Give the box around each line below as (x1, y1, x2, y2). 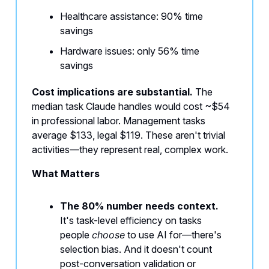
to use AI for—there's (125, 229, 222, 241)
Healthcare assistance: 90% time (60, 10, 203, 23)
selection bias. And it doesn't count (60, 243, 212, 256)
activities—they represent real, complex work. (32, 144, 228, 156)
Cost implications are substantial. (32, 86, 193, 98)
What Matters (32, 168, 100, 180)
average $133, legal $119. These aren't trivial (32, 129, 225, 142)
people (60, 229, 92, 241)
